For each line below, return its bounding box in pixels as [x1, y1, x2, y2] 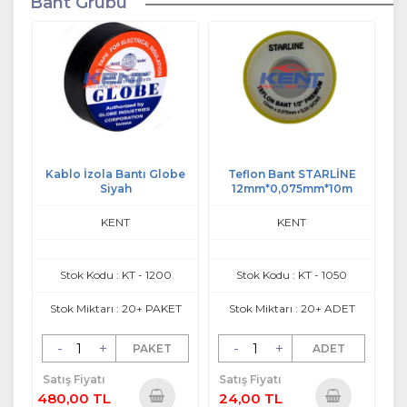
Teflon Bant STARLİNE [227, 167, 356, 182]
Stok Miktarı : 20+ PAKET [49, 302, 182, 316]
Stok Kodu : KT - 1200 [59, 268, 172, 283]
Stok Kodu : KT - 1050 [236, 268, 347, 283]
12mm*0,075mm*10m [231, 182, 352, 196]
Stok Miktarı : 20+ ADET [228, 302, 355, 316]
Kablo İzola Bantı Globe [45, 167, 185, 182]
